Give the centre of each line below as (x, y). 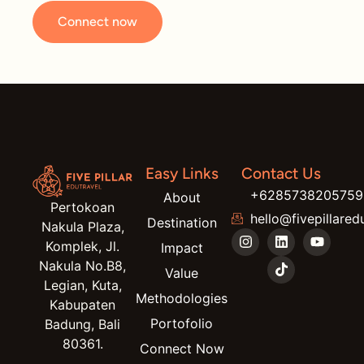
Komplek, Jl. (83, 247)
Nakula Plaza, (82, 227)
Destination (182, 222)
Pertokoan (83, 208)
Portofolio (182, 323)
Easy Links (182, 173)
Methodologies (182, 298)
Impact (182, 247)
